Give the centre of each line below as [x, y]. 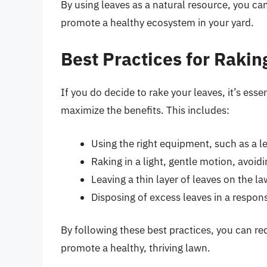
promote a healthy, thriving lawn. [136, 248]
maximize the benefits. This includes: [145, 111]
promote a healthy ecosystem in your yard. [157, 22]
